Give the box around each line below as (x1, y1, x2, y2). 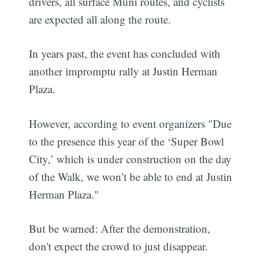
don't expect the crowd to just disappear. (29, 239, 209, 254)
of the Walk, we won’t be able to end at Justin (29, 169, 233, 184)
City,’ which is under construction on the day (29, 151, 232, 166)
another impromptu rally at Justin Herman (29, 64, 218, 79)
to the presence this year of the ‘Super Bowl (29, 133, 225, 148)
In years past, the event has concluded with (29, 46, 221, 61)
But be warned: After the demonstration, (29, 221, 211, 236)
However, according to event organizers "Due (29, 115, 232, 131)
